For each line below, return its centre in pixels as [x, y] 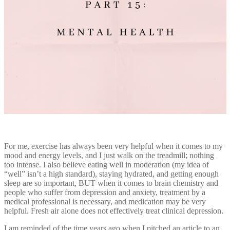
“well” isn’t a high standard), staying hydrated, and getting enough [111, 174]
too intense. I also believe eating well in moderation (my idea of [107, 164]
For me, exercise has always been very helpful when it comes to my [113, 146]
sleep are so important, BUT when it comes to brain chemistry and [111, 183]
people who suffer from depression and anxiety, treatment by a [105, 192]
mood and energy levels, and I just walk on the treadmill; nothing [109, 155]
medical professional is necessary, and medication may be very [105, 201]
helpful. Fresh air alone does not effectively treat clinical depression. [114, 210]
